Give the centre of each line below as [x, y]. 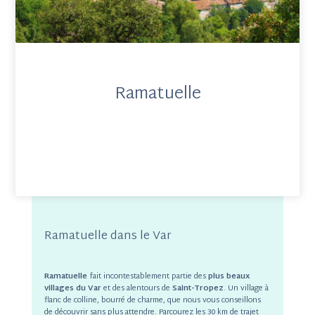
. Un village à [246, 289]
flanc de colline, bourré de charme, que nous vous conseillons [152, 301]
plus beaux [227, 277]
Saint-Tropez [198, 289]
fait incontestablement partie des [147, 277]
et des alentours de [136, 289]
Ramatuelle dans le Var [108, 236]
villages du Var [72, 289]
